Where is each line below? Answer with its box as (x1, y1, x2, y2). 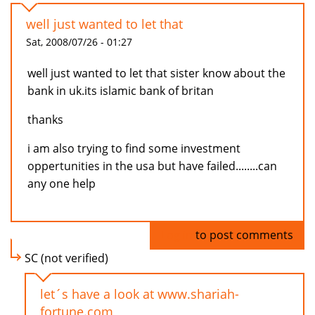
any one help (27, 176, 96, 192)
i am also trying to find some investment (27, 141, 240, 157)
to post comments (193, 227, 293, 243)
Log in (161, 227, 193, 243)
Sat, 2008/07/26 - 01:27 (26, 35, 132, 49)
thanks (27, 112, 63, 128)
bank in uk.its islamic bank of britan (27, 83, 214, 99)
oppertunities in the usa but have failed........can (27, 158, 277, 174)
